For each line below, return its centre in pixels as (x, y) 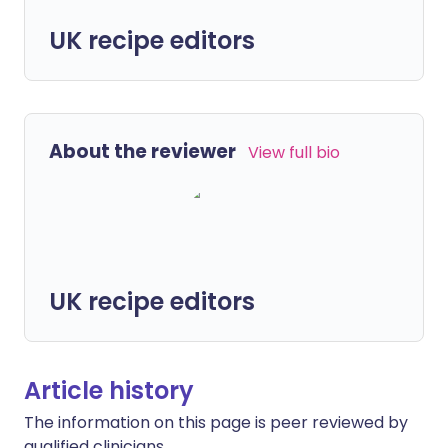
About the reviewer (142, 151)
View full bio (294, 152)
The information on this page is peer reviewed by (216, 422)
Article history (109, 390)
